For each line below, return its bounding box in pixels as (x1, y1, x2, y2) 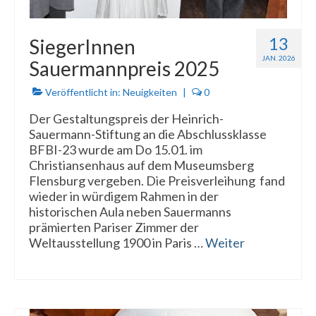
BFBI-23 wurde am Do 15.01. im (29, 141, 202, 157)
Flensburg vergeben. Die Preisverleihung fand (29, 172, 285, 188)
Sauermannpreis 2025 (29, 56, 219, 80)
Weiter (205, 234, 245, 250)
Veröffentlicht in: (43, 85, 123, 98)
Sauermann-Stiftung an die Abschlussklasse (29, 126, 267, 142)
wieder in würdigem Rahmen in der (29, 188, 219, 204)
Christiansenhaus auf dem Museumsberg (29, 157, 254, 173)
